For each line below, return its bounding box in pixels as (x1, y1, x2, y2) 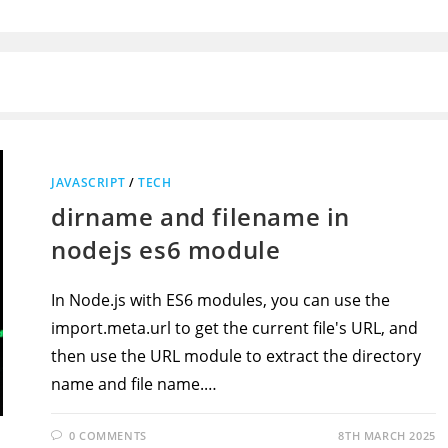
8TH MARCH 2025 (338, 428, 436, 443)
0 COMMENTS (68, 428, 147, 443)
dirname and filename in (51, 200, 351, 233)
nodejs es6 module (51, 233, 281, 266)
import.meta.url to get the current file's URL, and (51, 317, 419, 339)
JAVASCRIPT (51, 174, 126, 191)
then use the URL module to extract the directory (51, 345, 422, 367)
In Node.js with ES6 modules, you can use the (51, 289, 391, 311)
